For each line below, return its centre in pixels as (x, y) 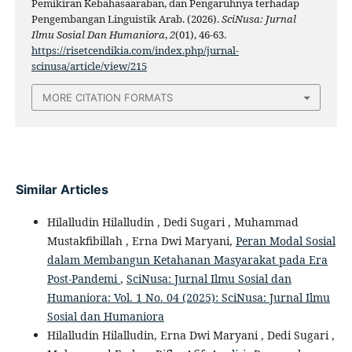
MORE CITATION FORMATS (108, 97)
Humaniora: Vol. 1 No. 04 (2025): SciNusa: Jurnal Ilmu (188, 298)
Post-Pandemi (83, 279)
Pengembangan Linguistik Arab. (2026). (126, 18)
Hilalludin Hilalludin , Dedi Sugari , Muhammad (172, 222)
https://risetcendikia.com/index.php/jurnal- (135, 50)
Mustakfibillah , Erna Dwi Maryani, (141, 241)
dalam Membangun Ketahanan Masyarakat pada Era (187, 260)
